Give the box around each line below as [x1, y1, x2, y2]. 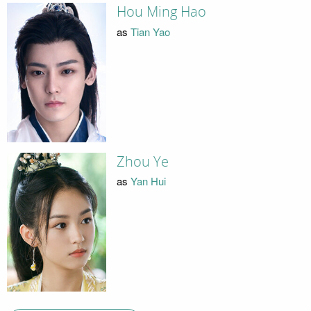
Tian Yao [130, 24, 170, 39]
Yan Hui [130, 174, 166, 189]
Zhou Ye [116, 153, 169, 170]
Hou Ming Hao [116, 3, 206, 21]
